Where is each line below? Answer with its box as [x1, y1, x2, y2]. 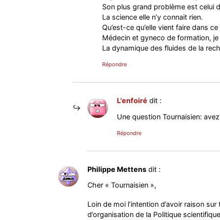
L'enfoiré [116, 96, 147, 105]
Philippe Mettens [87, 165, 146, 173]
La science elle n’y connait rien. [102, 13, 203, 22]
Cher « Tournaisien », [87, 181, 156, 190]
